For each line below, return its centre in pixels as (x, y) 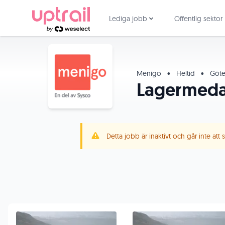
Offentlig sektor (198, 19)
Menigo (150, 73)
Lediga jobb (128, 19)
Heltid (186, 73)
